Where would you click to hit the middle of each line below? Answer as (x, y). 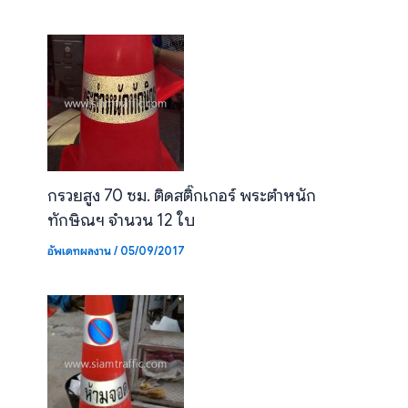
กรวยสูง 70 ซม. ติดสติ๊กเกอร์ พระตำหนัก (181, 196)
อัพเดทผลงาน (79, 252)
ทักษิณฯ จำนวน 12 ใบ (121, 220)
